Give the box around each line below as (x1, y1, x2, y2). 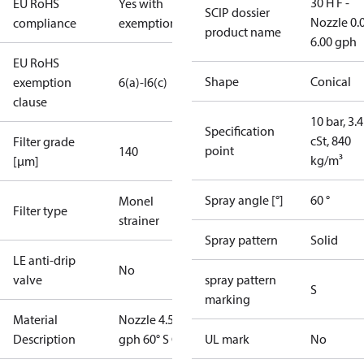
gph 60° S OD (119, 331, 189, 347)
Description (13, 331, 76, 347)
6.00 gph (310, 33, 357, 50)
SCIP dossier (205, 4, 270, 20)
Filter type (13, 202, 67, 219)
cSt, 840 (310, 132, 351, 149)
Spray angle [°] (205, 192, 284, 208)
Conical (310, 73, 351, 89)
